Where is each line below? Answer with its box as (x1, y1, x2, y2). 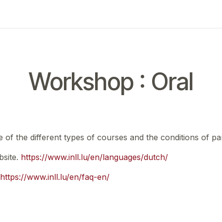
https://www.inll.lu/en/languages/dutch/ (21, 152, 168, 162)
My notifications (63, 9, 123, 19)
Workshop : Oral (28, 67, 194, 96)
